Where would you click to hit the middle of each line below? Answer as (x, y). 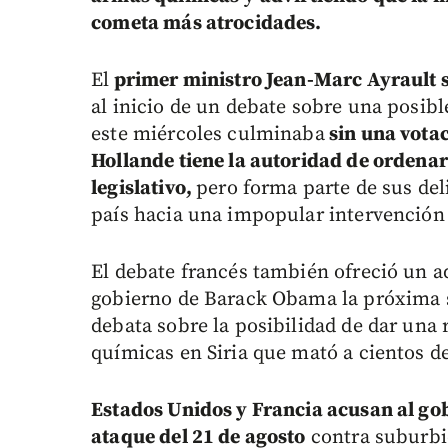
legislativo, (144, 189)
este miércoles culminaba (208, 135)
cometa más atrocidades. (206, 24)
